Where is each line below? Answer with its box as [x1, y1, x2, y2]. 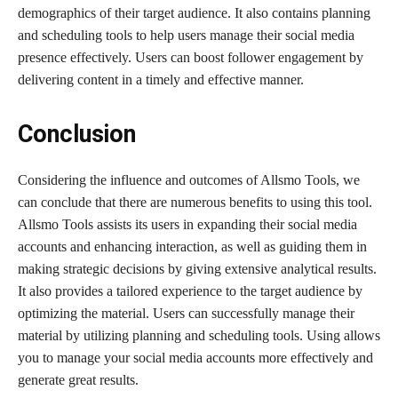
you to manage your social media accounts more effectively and [18, 349, 373, 365]
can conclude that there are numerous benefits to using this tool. [18, 194, 372, 210]
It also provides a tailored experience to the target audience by [18, 283, 362, 298]
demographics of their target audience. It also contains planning [18, 4, 370, 20]
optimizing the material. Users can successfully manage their [18, 305, 354, 321]
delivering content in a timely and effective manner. [18, 71, 304, 87]
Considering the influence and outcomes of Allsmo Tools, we [18, 171, 360, 187]
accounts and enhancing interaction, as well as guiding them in [18, 238, 367, 254]
